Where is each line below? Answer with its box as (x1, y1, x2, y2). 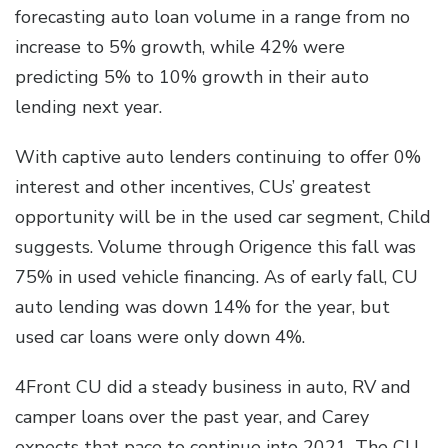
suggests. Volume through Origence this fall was (15, 235, 416, 260)
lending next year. (15, 95, 172, 120)
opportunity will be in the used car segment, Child (15, 205, 431, 230)
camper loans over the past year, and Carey (15, 405, 369, 430)
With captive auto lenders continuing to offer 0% (15, 145, 421, 170)
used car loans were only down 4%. (15, 325, 310, 350)
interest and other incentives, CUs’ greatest (15, 175, 371, 200)
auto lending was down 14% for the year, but (15, 295, 390, 320)
